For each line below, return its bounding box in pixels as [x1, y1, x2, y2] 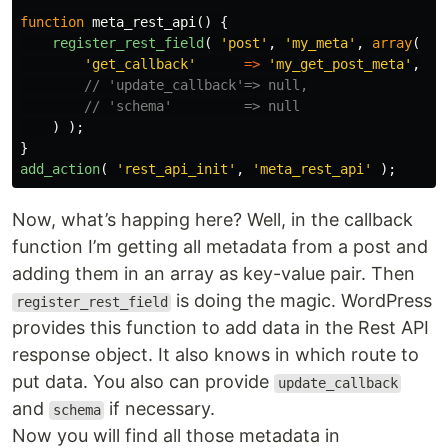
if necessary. [104, 398, 216, 420]
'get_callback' [84, 56, 196, 73]
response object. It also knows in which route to [12, 344, 419, 366]
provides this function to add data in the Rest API [12, 317, 429, 339]
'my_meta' [284, 35, 356, 52]
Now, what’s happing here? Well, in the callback [12, 209, 413, 231]
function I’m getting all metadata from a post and [12, 236, 428, 258]
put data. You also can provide [12, 371, 274, 393]
